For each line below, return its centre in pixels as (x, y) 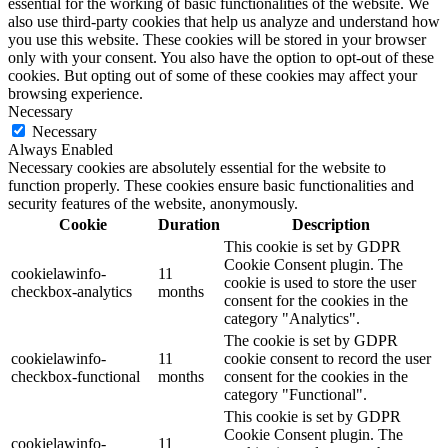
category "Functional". (295, 394)
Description (330, 224)
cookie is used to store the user (320, 282)
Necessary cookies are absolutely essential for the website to (197, 167)
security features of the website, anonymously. (153, 203)
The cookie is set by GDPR (311, 340)
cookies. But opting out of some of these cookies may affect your (212, 75)
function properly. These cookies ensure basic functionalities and (211, 185)
